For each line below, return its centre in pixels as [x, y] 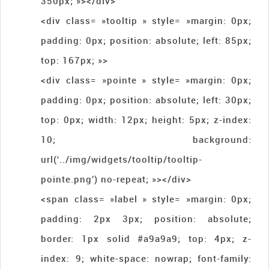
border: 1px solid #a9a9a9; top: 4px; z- [146, 238]
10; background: [146, 139]
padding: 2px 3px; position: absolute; [146, 218]
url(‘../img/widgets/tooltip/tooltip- [122, 159]
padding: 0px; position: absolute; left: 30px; [146, 99]
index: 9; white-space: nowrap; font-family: [146, 258]
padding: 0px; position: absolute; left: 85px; [146, 40]
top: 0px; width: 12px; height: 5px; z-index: [146, 119]
